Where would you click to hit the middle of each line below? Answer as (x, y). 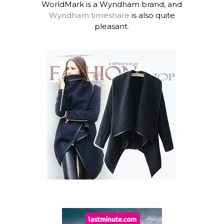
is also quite (152, 15)
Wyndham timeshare (89, 15)
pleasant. (112, 26)
